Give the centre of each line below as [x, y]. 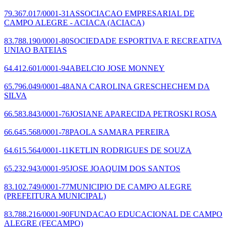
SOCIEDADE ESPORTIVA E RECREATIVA [146, 41]
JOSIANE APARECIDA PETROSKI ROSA [143, 113]
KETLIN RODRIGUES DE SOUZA [130, 150]
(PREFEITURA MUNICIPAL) [55, 196]
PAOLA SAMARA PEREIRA [120, 132]
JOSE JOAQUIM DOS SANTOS [125, 168]
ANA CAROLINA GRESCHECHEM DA [140, 86]
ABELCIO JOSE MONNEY [117, 68]
